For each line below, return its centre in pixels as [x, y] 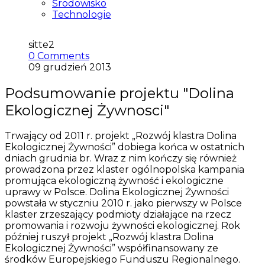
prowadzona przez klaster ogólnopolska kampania [125, 170]
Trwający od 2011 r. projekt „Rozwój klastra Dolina [121, 136]
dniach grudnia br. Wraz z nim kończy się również [121, 159]
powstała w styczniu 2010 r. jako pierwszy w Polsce [123, 203]
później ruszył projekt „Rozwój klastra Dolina [109, 237]
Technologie [82, 14]
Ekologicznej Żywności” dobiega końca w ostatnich [125, 147]
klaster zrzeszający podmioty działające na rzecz [118, 215]
